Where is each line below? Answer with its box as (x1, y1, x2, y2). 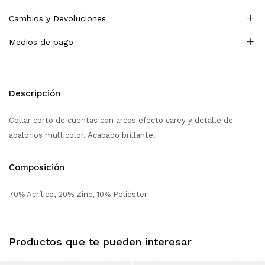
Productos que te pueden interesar (9, 235, 192, 248)
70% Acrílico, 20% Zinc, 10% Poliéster (9, 190, 147, 199)
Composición (9, 162, 64, 173)
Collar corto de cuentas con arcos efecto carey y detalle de (9, 116, 233, 125)
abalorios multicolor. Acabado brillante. (9, 131, 156, 140)
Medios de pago (9, 37, 73, 47)
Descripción (9, 88, 60, 99)
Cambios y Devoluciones (9, 14, 106, 24)
